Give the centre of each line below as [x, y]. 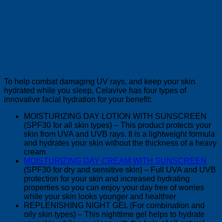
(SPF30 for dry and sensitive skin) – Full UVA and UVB [120, 170]
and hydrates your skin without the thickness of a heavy [120, 143]
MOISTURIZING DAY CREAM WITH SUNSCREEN [115, 161]
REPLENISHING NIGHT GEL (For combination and [114, 206]
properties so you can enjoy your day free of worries [114, 188]
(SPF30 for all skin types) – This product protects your [117, 125]
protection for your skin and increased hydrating [107, 179]
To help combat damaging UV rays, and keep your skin [100, 82]
